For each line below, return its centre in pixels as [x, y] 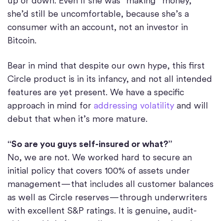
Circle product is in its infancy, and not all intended [110, 79]
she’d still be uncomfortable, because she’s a [98, 14]
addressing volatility [134, 106]
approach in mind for [51, 106]
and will [191, 106]
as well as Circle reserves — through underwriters [107, 197]
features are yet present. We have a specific [96, 92]
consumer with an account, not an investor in [98, 27]
